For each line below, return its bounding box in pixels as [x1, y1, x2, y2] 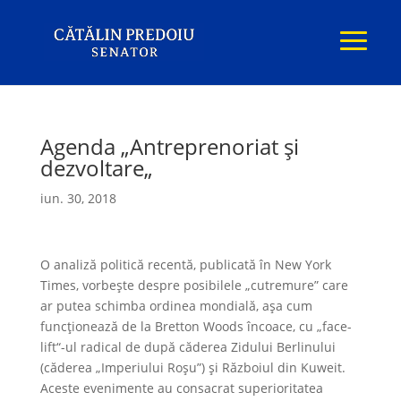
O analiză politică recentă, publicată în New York [39, 256, 331, 273]
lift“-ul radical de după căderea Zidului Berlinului [39, 338, 336, 355]
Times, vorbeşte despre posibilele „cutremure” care [39, 277, 348, 294]
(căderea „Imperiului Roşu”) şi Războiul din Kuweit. [39, 359, 346, 376]
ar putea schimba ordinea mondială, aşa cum [39, 297, 312, 314]
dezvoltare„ [39, 153, 153, 183]
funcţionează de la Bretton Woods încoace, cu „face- [39, 318, 352, 335]
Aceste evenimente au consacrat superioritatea [39, 380, 323, 397]
